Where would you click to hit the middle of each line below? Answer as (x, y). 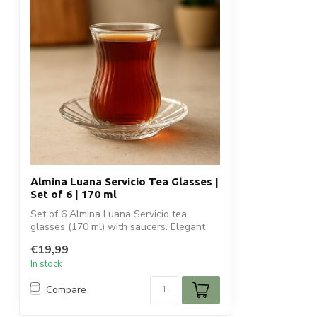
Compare (66, 290)
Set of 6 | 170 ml (74, 195)
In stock (46, 264)
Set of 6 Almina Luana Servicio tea (109, 214)
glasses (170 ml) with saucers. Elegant (118, 227)
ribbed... (48, 240)
